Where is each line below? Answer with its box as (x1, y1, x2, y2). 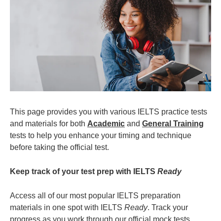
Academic (87, 119, 125, 128)
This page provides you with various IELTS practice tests (10, 108, 207, 116)
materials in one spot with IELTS (10, 203, 124, 212)
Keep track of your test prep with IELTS (10, 167, 157, 176)
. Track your (147, 203, 188, 212)
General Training (142, 119, 204, 128)
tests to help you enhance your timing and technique (10, 131, 191, 140)
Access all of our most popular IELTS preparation (10, 191, 181, 200)
